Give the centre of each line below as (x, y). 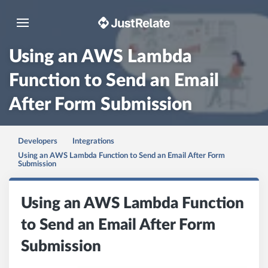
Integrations (93, 141)
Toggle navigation (68, 24)
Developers (38, 141)
